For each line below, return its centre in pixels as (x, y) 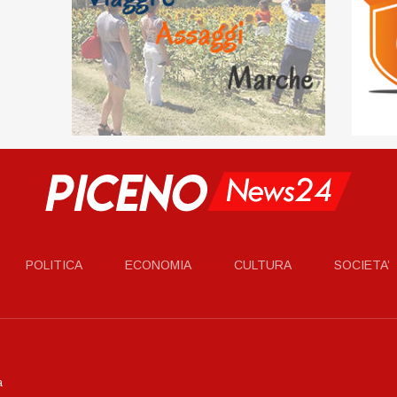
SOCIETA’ (362, 265)
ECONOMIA (158, 265)
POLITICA (54, 265)
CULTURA (262, 265)
